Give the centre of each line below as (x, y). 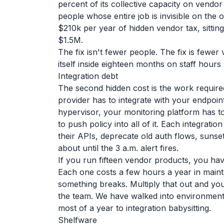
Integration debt (88, 76)
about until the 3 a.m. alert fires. (118, 148)
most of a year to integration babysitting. (134, 208)
